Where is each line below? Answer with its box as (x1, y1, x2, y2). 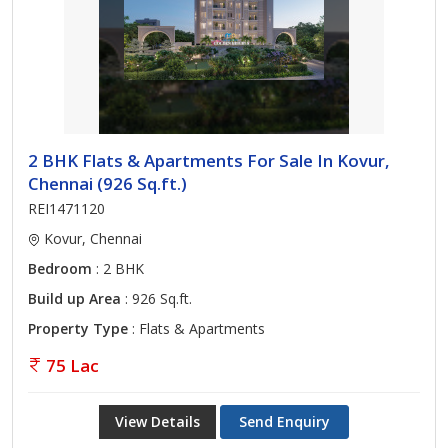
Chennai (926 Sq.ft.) (28, 172, 187, 195)
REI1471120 (28, 199, 105, 218)
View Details (115, 412, 200, 431)
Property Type (28, 319, 128, 338)
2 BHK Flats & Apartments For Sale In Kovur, (28, 149, 390, 172)
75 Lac (46, 354, 99, 377)
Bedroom (28, 259, 92, 278)
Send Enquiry (239, 412, 330, 431)
